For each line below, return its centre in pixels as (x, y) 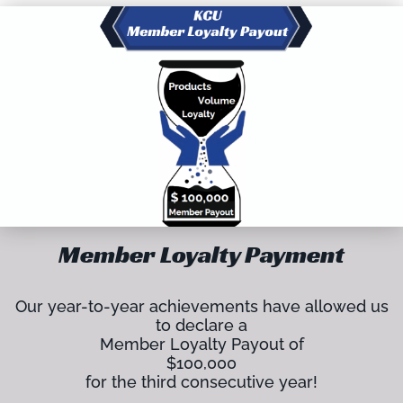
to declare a (201, 326)
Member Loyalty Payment (201, 255)
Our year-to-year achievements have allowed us (201, 307)
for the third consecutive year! (201, 382)
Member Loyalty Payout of (201, 345)
